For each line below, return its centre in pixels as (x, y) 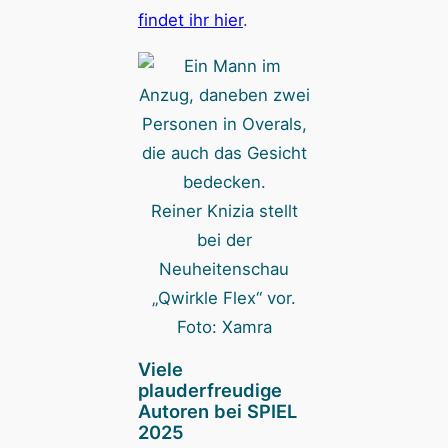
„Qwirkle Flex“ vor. (224, 297)
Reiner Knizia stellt (224, 210)
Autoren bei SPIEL (217, 410)
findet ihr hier (190, 19)
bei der (224, 239)
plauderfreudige (209, 389)
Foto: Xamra (224, 326)
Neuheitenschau (224, 268)
